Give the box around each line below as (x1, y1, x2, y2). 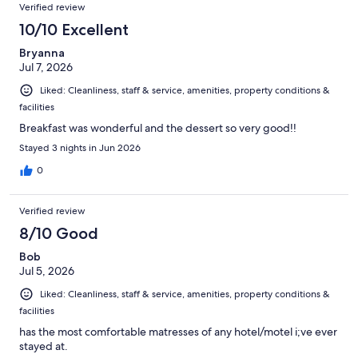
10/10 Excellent (19, 20, 129, 40)
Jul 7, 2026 (19, 60, 73, 75)
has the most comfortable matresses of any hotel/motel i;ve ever (19, 324, 337, 340)
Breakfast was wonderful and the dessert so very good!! (19, 121, 296, 136)
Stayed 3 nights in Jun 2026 (19, 141, 141, 155)
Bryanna (19, 46, 65, 61)
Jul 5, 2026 (19, 264, 74, 279)
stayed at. (19, 339, 68, 354)
